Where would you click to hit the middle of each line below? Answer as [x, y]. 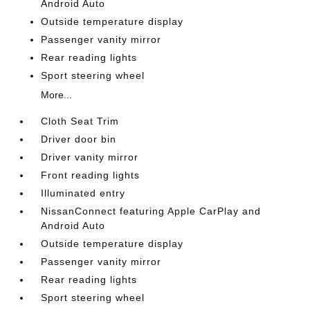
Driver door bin [79, 139]
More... [57, 95]
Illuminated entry [83, 193]
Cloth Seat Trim [80, 121]
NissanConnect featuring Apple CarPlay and [151, 211]
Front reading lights [91, 175]
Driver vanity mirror [90, 157]
